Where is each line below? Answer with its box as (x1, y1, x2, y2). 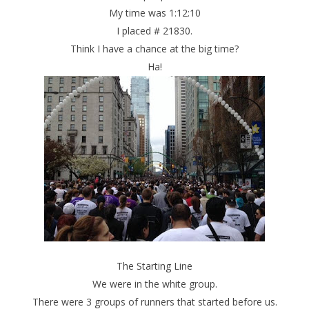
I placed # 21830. (117, 24, 192, 37)
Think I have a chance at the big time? (70, 42, 239, 55)
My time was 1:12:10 (108, 6, 201, 19)
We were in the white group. (92, 277, 217, 290)
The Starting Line (117, 259, 192, 272)
